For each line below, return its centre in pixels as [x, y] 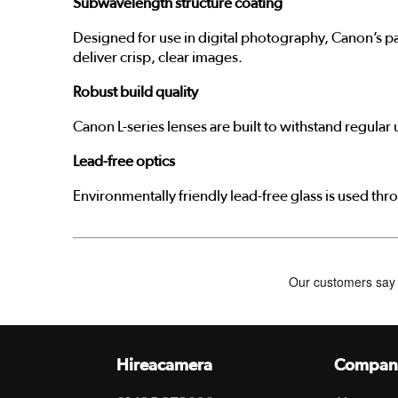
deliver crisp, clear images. [158, 57]
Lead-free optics [124, 161]
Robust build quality [135, 92]
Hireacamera [165, 365]
